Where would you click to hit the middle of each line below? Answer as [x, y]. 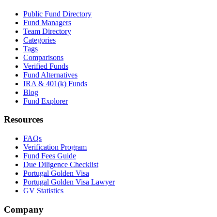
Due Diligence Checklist [61, 164]
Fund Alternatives [50, 75]
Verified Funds [46, 66]
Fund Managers [47, 22]
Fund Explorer [46, 101]
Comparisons [43, 57]
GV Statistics [43, 190]
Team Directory [47, 31]
